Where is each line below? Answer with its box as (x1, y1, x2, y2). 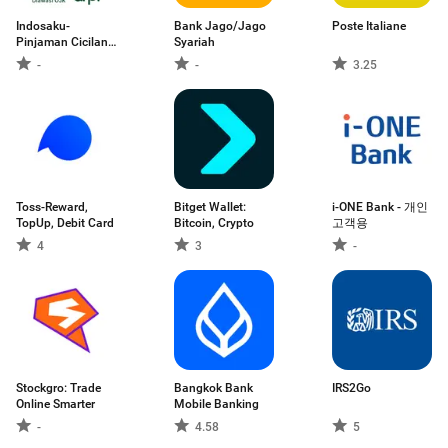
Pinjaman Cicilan (16, 35, 108, 49)
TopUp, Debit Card (16, 216, 114, 230)
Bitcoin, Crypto (174, 216, 254, 230)
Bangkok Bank (174, 381, 253, 395)
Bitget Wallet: (174, 200, 246, 214)
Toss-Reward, (16, 200, 88, 214)
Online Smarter (16, 397, 95, 411)
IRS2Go (332, 381, 371, 395)
